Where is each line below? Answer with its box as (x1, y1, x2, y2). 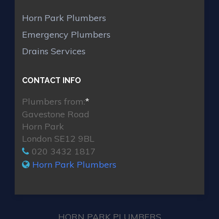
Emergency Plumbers (22, 29, 110, 41)
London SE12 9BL (22, 132, 94, 144)
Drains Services (22, 45, 86, 57)
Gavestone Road (22, 108, 89, 120)
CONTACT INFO (22, 75, 81, 85)
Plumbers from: (22, 95, 85, 107)
